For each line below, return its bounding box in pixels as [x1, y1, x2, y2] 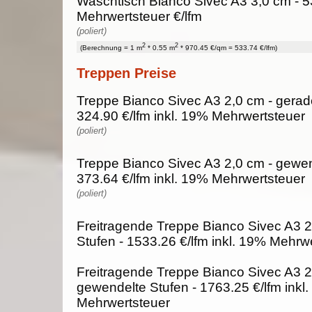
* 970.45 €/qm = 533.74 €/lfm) [178, 44, 277, 52]
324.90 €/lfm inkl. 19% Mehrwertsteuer [77, 108, 305, 123]
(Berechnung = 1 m [80, 44, 142, 52]
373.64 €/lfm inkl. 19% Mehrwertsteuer [77, 171, 305, 186]
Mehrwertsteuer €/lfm [77, 9, 202, 24]
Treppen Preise [77, 65, 176, 81]
